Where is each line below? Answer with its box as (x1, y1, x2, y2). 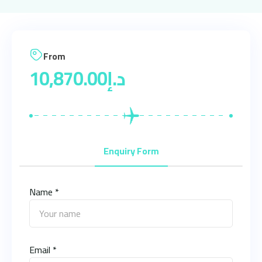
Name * (29, 182, 59, 201)
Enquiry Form (103, 142, 159, 160)
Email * (29, 240, 57, 258)
